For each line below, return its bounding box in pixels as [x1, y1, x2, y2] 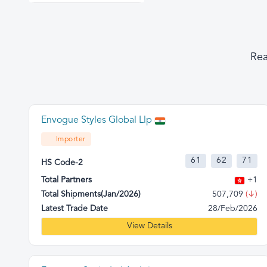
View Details [126, 222, 172, 231]
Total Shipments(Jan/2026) [41, 190, 141, 200]
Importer [56, 136, 86, 144]
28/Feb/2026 [208, 204, 258, 214]
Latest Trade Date [41, 204, 108, 214]
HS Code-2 [41, 158, 83, 167]
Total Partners [41, 176, 92, 185]
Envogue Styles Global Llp [41, 116, 152, 126]
